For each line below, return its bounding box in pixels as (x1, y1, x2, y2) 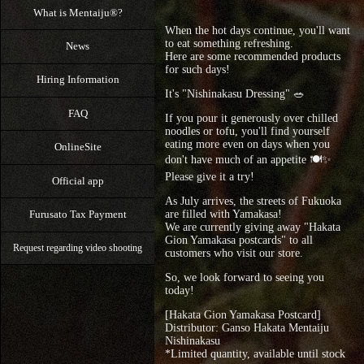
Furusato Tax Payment (28, 207, 127, 220)
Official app (51, 174, 104, 187)
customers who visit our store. (164, 246, 303, 259)
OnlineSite (54, 141, 102, 154)
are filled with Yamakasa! (164, 207, 282, 220)
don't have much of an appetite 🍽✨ (164, 153, 331, 166)
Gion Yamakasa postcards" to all (164, 233, 313, 246)
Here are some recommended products (164, 50, 340, 63)
